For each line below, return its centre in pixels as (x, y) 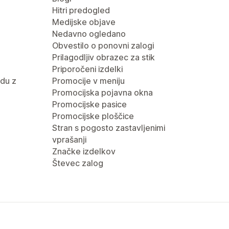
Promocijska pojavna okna (102, 93)
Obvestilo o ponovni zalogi (103, 45)
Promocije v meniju (88, 81)
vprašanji (69, 140)
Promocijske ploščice (93, 116)
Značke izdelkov (84, 151)
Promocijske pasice (89, 104)
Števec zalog (78, 163)
